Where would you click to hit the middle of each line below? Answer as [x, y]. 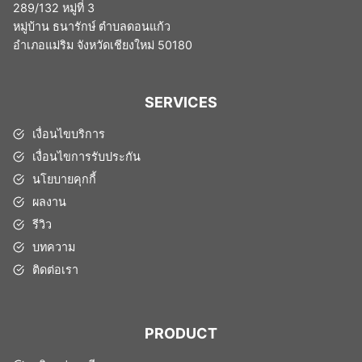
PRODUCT [181, 334]
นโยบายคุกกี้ [65, 179]
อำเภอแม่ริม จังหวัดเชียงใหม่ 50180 [103, 45]
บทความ [54, 247]
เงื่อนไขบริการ [69, 134]
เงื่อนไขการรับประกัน [87, 157]
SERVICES [181, 103]
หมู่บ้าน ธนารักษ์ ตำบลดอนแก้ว [92, 27]
